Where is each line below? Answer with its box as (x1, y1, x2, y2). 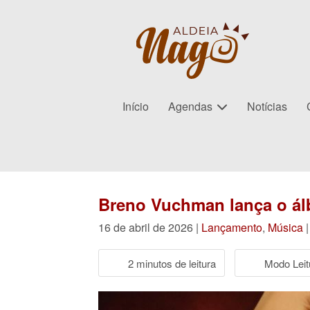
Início (122, 98, 149, 114)
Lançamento (201, 219, 262, 235)
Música (268, 219, 303, 235)
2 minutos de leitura (128, 255, 216, 271)
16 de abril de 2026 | (98, 219, 201, 235)
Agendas (167, 98, 212, 114)
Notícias (246, 98, 287, 114)
